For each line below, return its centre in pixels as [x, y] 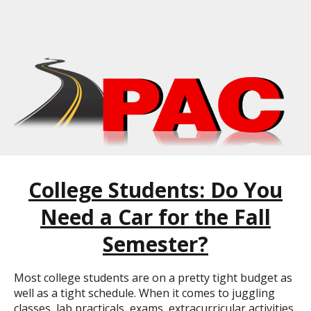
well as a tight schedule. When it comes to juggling [144, 293]
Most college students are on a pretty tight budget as [153, 277]
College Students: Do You [155, 190]
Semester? [155, 244]
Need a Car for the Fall [155, 217]
